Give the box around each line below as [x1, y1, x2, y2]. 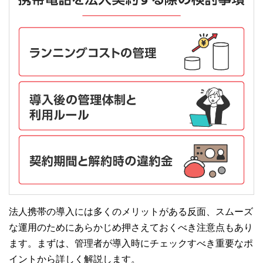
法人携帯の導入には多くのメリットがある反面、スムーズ [9, 207, 253, 217]
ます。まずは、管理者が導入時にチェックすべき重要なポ [9, 238, 253, 249]
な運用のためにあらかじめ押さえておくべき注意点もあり [9, 222, 253, 233]
